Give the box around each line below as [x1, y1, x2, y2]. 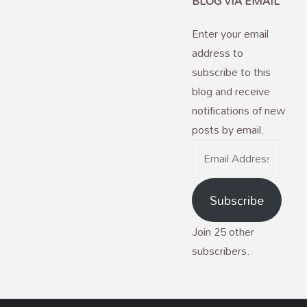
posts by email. [192, 119, 265, 141]
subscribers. [192, 239, 250, 262]
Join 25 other [192, 220, 254, 243]
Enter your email [192, 23, 269, 45]
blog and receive [192, 80, 270, 103]
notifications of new [192, 99, 285, 122]
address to [192, 42, 243, 64]
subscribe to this [192, 61, 271, 84]
